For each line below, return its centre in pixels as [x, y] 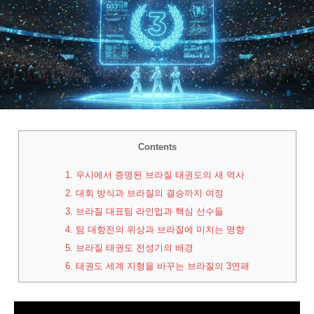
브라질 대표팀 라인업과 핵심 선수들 [148, 211]
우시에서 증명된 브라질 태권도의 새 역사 [158, 175]
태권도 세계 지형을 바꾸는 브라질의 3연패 [161, 266]
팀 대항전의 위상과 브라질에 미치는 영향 [158, 229]
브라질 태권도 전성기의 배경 [133, 247]
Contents [157, 147]
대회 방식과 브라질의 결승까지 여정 [148, 193]
